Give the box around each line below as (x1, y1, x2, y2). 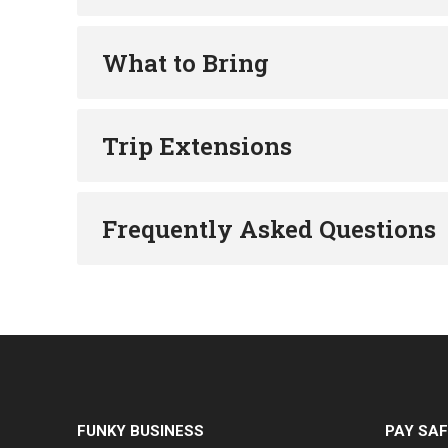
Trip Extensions (102, 130, 292, 163)
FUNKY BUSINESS (77, 422, 204, 441)
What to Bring (102, 47, 269, 80)
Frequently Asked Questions (102, 213, 436, 246)
